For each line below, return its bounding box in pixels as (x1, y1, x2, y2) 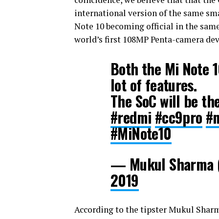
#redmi (110, 106, 152, 128)
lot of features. (110, 74, 197, 96)
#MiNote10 (110, 122, 172, 144)
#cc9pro (154, 106, 202, 128)
